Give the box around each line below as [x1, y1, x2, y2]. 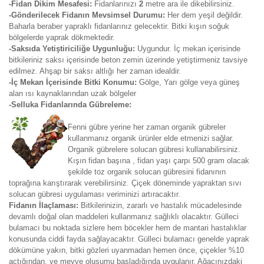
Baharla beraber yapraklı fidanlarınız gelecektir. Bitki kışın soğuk [9, 22, 229, 31]
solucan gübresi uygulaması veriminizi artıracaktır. [9, 190, 180, 199]
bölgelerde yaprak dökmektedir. [9, 33, 115, 42]
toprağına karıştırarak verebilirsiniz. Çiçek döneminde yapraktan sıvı [9, 179, 242, 187]
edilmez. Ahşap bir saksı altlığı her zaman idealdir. [9, 67, 181, 75]
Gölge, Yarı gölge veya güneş [139, 78, 240, 87]
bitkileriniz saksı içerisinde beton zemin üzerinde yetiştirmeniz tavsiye [9, 55, 247, 64]
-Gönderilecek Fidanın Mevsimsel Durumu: [9, 11, 167, 19]
